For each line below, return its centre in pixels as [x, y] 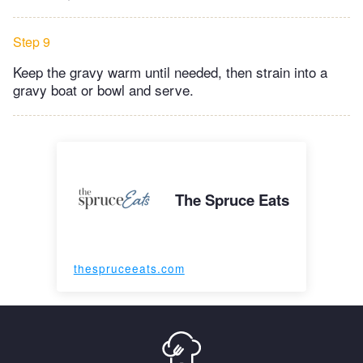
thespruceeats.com [129, 268]
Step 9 [32, 41]
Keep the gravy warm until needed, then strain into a [170, 71]
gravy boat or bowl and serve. [103, 89]
